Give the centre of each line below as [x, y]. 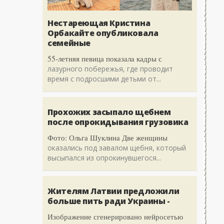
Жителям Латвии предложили [113, 191]
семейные [69, 43]
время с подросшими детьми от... [104, 79]
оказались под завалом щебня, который [117, 148]
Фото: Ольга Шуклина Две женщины [108, 138]
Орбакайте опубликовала [103, 33]
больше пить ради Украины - [109, 201]
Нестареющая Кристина [99, 23]
